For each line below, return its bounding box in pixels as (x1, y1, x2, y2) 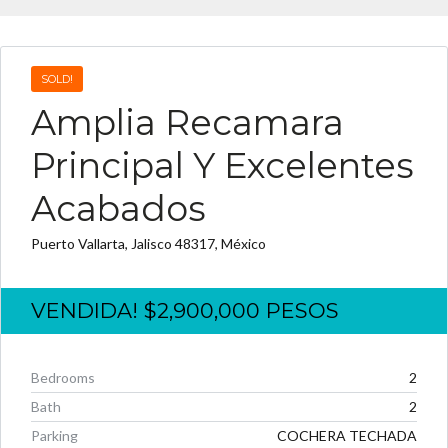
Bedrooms (31, 369, 95, 386)
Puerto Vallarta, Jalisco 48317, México (31, 235, 266, 252)
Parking (31, 427, 78, 444)
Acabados (31, 187, 206, 230)
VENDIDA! (31, 298, 144, 323)
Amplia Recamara (31, 101, 344, 144)
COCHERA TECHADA (277, 427, 417, 444)
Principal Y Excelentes (31, 144, 414, 187)
